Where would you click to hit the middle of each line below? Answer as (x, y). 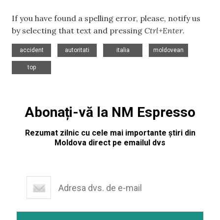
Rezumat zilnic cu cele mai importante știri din (110, 133)
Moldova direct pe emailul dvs (110, 143)
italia (123, 50)
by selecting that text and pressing (78, 30)
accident (31, 50)
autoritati (77, 50)
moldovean (168, 50)
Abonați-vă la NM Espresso (110, 112)
